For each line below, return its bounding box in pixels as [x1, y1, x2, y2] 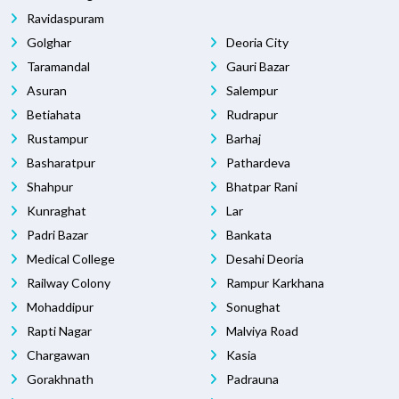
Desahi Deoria [224, 251, 304, 267]
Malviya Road [224, 323, 298, 339]
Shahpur [24, 179, 73, 195]
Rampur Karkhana [224, 275, 324, 291]
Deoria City [224, 35, 289, 51]
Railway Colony [24, 275, 110, 291]
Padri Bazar [24, 227, 88, 243]
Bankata [224, 227, 272, 243]
